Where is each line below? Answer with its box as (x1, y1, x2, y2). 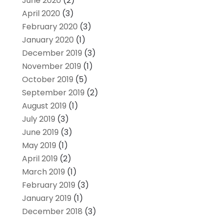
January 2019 (22, 192, 71, 204)
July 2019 (22, 113, 55, 125)
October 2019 (22, 73, 73, 85)
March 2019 (22, 166, 65, 177)
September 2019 (22, 87, 85, 98)
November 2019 (22, 60, 81, 72)
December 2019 (22, 47, 82, 59)
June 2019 (22, 126, 59, 138)
